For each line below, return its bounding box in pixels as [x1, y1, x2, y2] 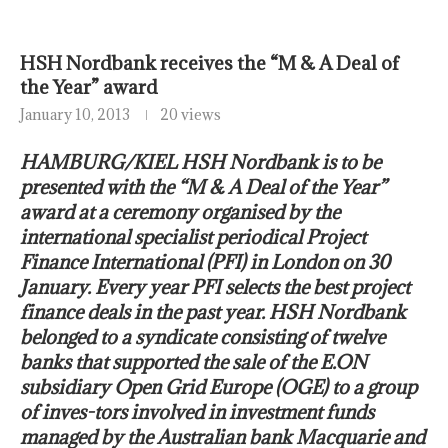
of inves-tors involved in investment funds [20, 400, 374, 425]
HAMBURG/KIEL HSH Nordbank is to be [20, 150, 381, 175]
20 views [160, 105, 221, 125]
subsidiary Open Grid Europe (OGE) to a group [20, 375, 417, 400]
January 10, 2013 [20, 105, 130, 125]
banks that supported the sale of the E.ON [20, 350, 367, 375]
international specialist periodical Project [20, 225, 366, 250]
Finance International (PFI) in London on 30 [20, 250, 390, 275]
